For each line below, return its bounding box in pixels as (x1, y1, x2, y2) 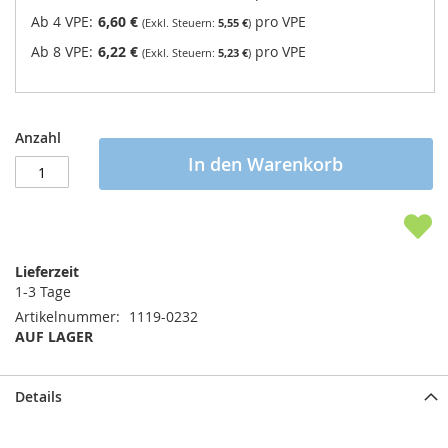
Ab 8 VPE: (31, 42, 97, 62)
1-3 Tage (15, 282, 71, 302)
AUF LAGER (15, 327, 93, 347)
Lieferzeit (15, 262, 79, 282)
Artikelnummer (15, 307, 116, 327)
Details (15, 387, 62, 407)
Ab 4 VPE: (31, 12, 97, 32)
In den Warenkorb (188, 152, 344, 177)
